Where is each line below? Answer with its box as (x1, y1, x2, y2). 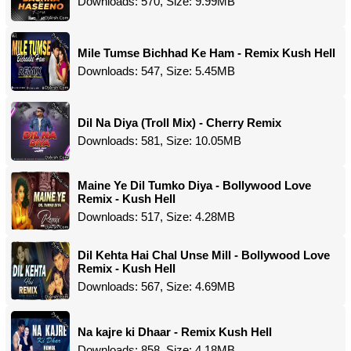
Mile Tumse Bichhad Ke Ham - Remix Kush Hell (78, 45, 335, 60)
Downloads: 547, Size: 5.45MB (78, 63, 235, 78)
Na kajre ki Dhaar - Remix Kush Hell (78, 324, 272, 338)
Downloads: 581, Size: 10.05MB (78, 133, 241, 147)
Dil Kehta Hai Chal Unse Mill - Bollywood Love (78, 248, 330, 262)
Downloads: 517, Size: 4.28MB (78, 210, 235, 223)
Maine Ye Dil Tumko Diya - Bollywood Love (78, 179, 311, 192)
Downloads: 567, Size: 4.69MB (78, 280, 235, 293)
